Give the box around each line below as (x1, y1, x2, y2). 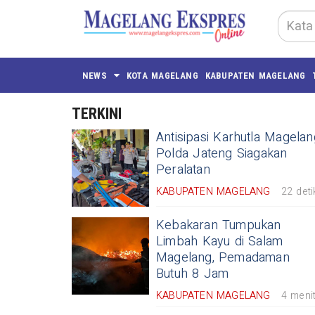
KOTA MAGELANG (127, 70, 198, 81)
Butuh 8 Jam (156, 264, 229, 283)
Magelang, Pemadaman (156, 248, 290, 267)
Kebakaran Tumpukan (156, 216, 281, 235)
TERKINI (72, 105, 122, 122)
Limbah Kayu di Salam (156, 232, 283, 251)
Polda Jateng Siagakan (156, 144, 288, 163)
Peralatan (156, 160, 210, 179)
